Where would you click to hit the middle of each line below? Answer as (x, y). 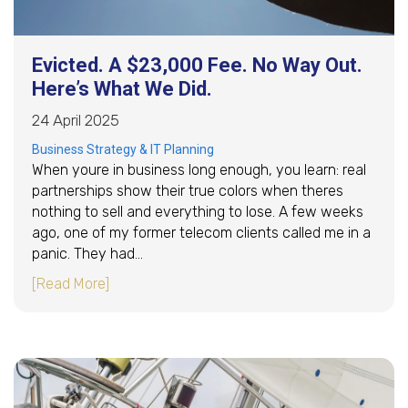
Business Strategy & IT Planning (123, 149)
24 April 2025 (76, 120)
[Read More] (71, 283)
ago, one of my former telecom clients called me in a (201, 232)
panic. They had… (87, 253)
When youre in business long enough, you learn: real (199, 169)
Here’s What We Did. (122, 88)
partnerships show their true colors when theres (188, 190)
